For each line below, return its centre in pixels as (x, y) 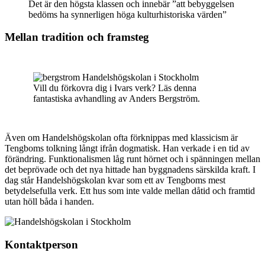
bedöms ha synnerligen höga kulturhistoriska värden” (127, 14)
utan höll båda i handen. (49, 202)
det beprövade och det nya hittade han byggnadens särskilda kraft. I (130, 170)
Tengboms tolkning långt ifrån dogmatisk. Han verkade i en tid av (127, 148)
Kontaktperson (41, 245)
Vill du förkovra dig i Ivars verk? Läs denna (115, 88)
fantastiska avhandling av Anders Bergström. (117, 99)
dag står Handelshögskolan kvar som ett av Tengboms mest (115, 180)
